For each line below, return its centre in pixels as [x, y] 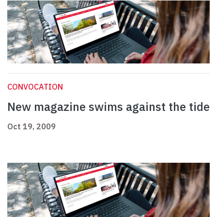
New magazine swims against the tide [108, 107]
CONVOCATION [35, 87]
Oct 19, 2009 [31, 127]
